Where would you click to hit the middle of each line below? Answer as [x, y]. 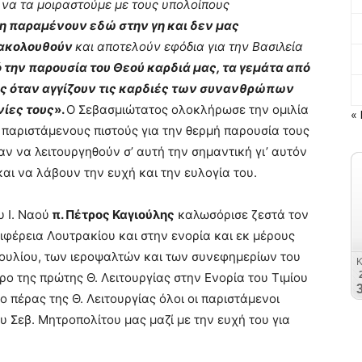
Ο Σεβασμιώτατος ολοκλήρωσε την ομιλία [187, 109]
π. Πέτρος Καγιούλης [112, 215]
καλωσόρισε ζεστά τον [242, 215]
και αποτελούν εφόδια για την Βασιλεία [189, 46]
